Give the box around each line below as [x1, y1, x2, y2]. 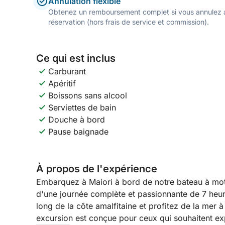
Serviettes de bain [48, 102, 116, 113]
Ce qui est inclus [36, 52, 116, 64]
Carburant [48, 66, 86, 76]
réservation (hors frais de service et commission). [48, 18, 209, 26]
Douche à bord [48, 115, 105, 125]
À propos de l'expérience [36, 163, 157, 175]
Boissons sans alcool [48, 90, 127, 100]
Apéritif [48, 78, 76, 88]
